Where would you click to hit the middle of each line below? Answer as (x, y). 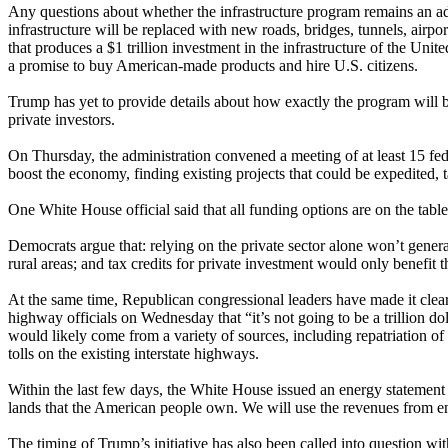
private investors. (63, 119)
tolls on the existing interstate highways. (133, 353)
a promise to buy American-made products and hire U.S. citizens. (215, 65)
